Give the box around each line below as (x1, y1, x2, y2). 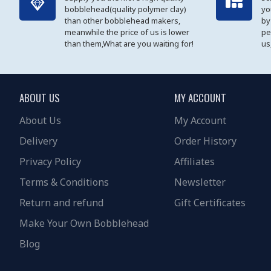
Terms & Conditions (19, 175, 109, 189)
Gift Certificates (174, 196, 246, 210)
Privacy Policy (19, 155, 81, 169)
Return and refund (19, 196, 103, 210)
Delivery (19, 134, 57, 148)
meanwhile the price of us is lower (65, 27, 189, 38)
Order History (174, 134, 237, 148)
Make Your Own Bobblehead (19, 217, 149, 230)
